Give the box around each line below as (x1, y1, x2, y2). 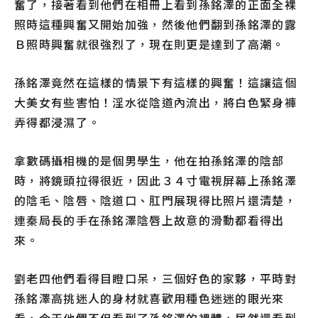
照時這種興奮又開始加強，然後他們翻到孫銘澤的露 (14, 16, 297, 33)
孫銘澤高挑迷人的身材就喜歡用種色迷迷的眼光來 (14, 290, 285, 307)
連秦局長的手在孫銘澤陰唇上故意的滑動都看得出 (14, 212, 285, 229)
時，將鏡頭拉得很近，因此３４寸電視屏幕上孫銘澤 (14, 172, 297, 190)
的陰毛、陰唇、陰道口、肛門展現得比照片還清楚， (14, 192, 297, 209)
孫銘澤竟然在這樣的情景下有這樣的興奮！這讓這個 (14, 74, 297, 92)
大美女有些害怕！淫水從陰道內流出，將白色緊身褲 (14, 94, 297, 111)
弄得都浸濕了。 (14, 114, 101, 131)
